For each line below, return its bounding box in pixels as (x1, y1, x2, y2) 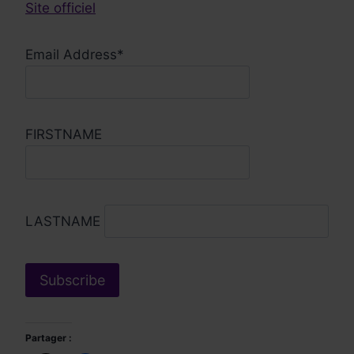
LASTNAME (25, 213, 104, 229)
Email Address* (25, 46, 124, 62)
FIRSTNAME (25, 126, 102, 143)
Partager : (25, 331, 72, 344)
